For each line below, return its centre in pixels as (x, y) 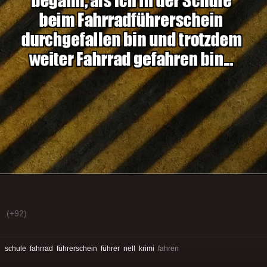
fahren (167, 248)
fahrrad (41, 248)
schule (15, 248)
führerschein (77, 248)
